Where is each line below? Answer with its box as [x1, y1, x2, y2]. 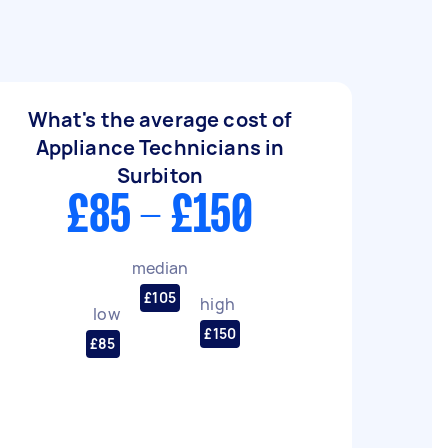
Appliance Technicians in [35, 134, 285, 161]
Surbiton [116, 162, 204, 189]
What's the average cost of [27, 106, 293, 133]
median [131, 256, 189, 279]
